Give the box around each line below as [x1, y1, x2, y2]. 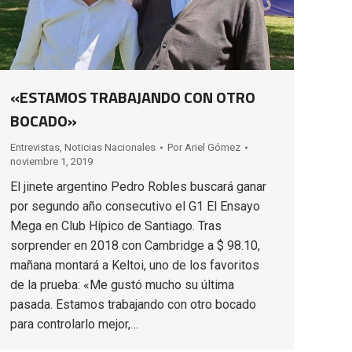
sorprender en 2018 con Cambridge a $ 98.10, [10, 238, 260, 254]
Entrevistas [10, 141, 60, 154]
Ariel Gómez [185, 141, 240, 154]
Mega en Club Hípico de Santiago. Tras [10, 218, 222, 234]
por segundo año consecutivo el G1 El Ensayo [10, 199, 260, 214]
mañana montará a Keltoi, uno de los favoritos [10, 258, 259, 273]
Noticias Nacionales [64, 141, 156, 154]
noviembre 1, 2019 [10, 156, 93, 168]
